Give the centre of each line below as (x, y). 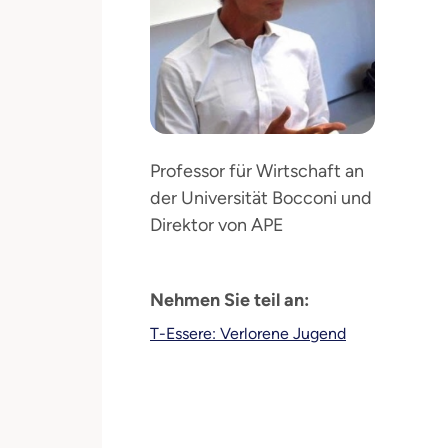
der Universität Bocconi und (261, 198)
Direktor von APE (217, 225)
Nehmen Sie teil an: (229, 300)
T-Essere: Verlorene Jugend (248, 333)
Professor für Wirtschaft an (257, 171)
